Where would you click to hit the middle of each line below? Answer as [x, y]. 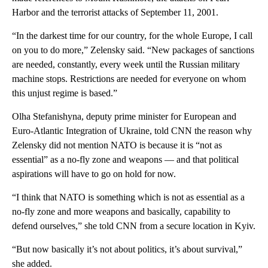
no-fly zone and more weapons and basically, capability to [121, 211]
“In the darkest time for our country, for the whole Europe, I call [132, 35]
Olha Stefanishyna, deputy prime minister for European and [124, 116]
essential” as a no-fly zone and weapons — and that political [125, 159]
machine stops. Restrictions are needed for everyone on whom [129, 78]
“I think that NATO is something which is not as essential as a [128, 197]
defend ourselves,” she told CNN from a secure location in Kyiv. [134, 226]
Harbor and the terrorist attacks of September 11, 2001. [115, 12]
